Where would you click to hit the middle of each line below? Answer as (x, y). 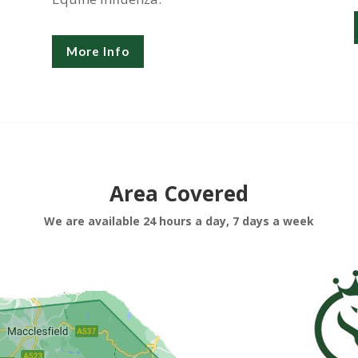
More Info (97, 51)
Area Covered (179, 194)
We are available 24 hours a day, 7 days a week (179, 221)
